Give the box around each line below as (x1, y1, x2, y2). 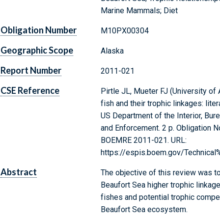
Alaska (100, 46, 124, 56)
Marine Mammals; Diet (100, 6, 178, 16)
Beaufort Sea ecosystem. (100, 205, 188, 215)
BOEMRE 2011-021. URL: (100, 136, 187, 145)
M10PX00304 (100, 26, 149, 36)
